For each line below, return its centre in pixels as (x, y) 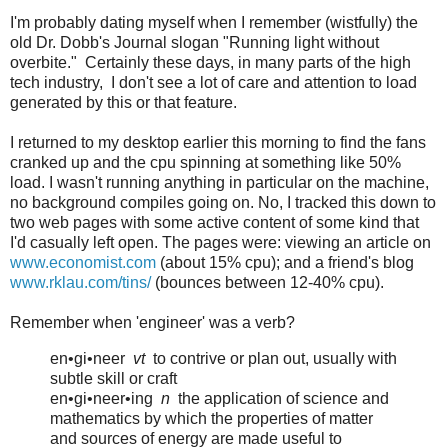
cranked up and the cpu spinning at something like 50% (205, 162)
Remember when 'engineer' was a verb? (152, 322)
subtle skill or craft (113, 378)
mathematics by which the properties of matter (211, 418)
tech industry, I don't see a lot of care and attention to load (213, 82)
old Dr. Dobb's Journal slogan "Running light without (194, 42)
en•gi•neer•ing (105, 398)
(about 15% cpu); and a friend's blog (285, 262)
